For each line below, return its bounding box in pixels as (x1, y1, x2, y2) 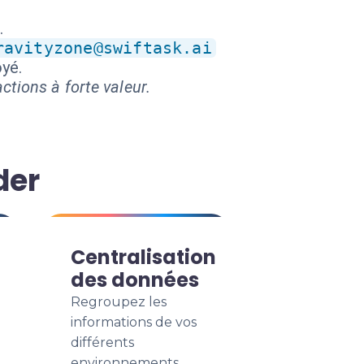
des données (71, 266, 199, 293)
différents (71, 335, 134, 350)
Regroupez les (71, 294, 167, 310)
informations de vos (71, 314, 197, 330)
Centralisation (71, 244, 216, 271)
